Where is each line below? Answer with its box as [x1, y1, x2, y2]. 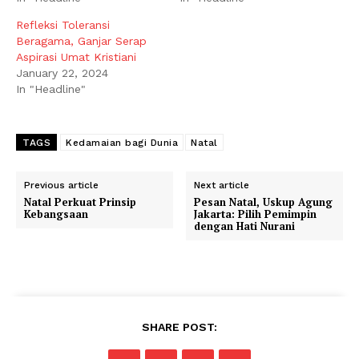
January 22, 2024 [16, 66, 108, 79]
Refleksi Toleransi [16, 18, 110, 31]
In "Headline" [16, 82, 86, 95]
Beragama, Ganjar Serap [16, 34, 147, 47]
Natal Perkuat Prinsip [24, 194, 136, 209]
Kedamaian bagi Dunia [66, 136, 178, 148]
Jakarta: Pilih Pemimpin [194, 206, 317, 221]
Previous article [24, 179, 99, 191]
